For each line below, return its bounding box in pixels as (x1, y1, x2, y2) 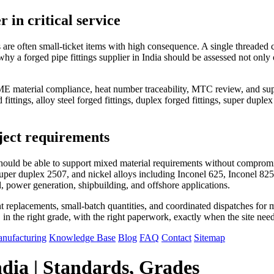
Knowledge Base (49, 232, 116, 243)
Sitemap (194, 232, 225, 243)
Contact (161, 232, 191, 243)
